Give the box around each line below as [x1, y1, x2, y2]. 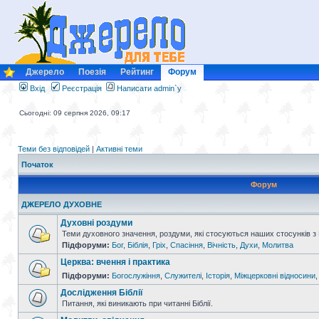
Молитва [262, 241, 293, 249]
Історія [206, 271, 230, 280]
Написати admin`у [117, 84, 182, 93]
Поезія [78, 67, 106, 77]
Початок [21, 160, 53, 169]
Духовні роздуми [61, 218, 132, 228]
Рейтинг [120, 67, 154, 77]
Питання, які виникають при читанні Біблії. [62, 299, 213, 308]
